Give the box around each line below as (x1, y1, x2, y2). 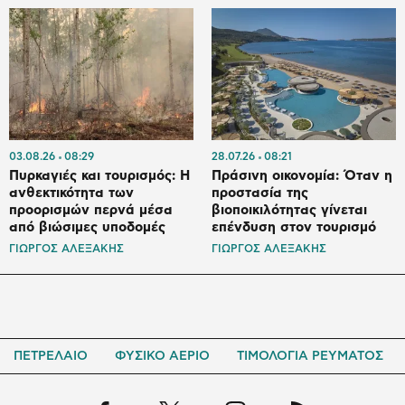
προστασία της (212, 186, 308, 201)
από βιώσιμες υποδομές (9, 221, 165, 235)
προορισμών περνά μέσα (9, 203, 173, 218)
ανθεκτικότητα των (9, 186, 134, 201)
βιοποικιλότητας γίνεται (212, 203, 367, 218)
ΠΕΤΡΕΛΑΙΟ (14, 350, 88, 363)
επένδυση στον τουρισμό (212, 221, 376, 235)
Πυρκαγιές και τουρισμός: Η (9, 169, 190, 184)
